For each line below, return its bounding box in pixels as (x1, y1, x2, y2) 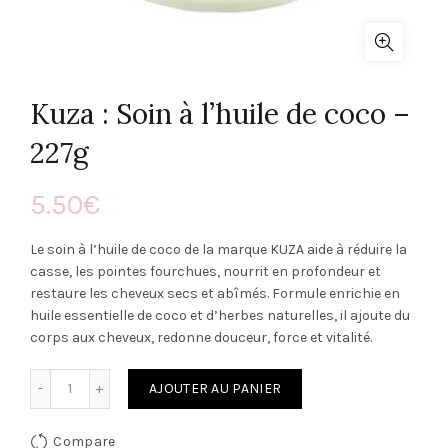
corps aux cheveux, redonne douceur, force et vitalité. (30, 329, 372, 346)
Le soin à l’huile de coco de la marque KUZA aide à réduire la (30, 241, 407, 258)
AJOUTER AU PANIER (149, 380, 282, 397)
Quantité (68, 370, 126, 387)
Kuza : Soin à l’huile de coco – (30, 96, 410, 132)
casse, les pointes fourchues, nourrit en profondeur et (30, 263, 381, 280)
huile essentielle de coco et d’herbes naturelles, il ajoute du (30, 307, 410, 324)
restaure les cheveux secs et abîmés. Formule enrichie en (30, 285, 400, 302)
